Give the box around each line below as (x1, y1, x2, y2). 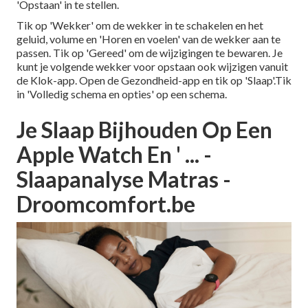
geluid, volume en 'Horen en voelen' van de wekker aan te (16, 32, 280, 46)
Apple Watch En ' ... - (16, 141, 212, 168)
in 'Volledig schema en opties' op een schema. (16, 87, 227, 101)
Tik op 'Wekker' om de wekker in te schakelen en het (16, 19, 263, 32)
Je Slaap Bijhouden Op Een (16, 116, 272, 144)
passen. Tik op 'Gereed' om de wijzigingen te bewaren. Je (16, 46, 283, 60)
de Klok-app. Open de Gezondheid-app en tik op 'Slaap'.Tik (16, 74, 291, 87)
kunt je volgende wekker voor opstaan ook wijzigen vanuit (16, 60, 288, 74)
